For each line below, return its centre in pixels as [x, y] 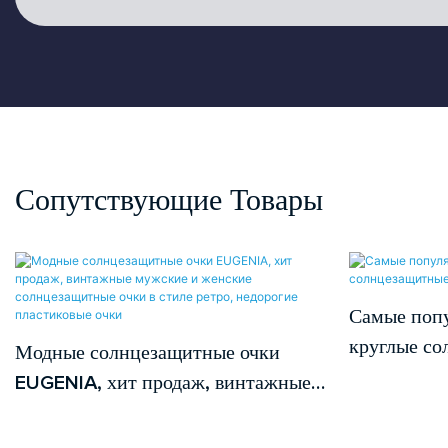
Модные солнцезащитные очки [147, 352]
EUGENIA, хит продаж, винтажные [163, 382]
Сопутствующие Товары [169, 201]
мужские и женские [100, 412]
